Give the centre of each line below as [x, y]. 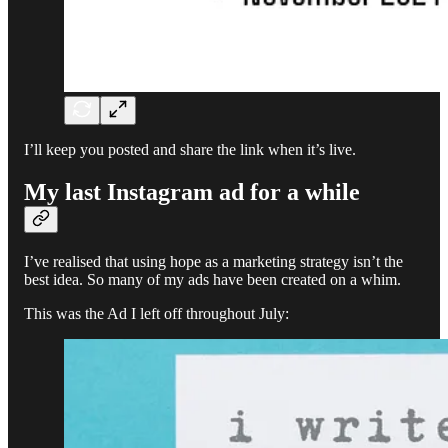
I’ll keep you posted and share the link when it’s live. [190, 150]
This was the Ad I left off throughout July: [156, 314]
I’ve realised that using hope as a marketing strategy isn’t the [213, 262]
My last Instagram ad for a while [192, 192]
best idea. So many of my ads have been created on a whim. [212, 280]
